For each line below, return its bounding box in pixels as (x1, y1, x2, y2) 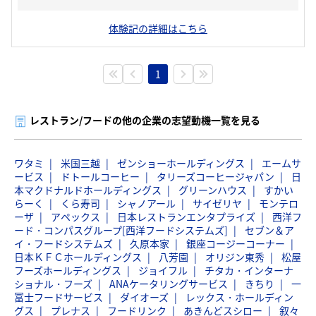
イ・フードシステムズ (14, 236, 113, 250)
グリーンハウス (178, 183, 247, 197)
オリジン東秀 (205, 250, 265, 264)
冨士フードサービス (14, 290, 103, 304)
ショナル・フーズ (14, 276, 92, 291)
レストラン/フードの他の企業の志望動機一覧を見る (30, 113, 260, 127)
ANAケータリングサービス (109, 276, 228, 291)
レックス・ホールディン (186, 290, 293, 304)
